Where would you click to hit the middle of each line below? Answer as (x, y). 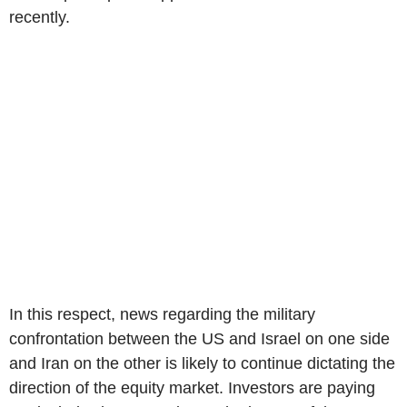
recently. (40, 17)
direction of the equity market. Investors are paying (192, 387)
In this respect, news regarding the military (162, 314)
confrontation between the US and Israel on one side (199, 338)
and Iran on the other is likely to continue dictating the (202, 363)
